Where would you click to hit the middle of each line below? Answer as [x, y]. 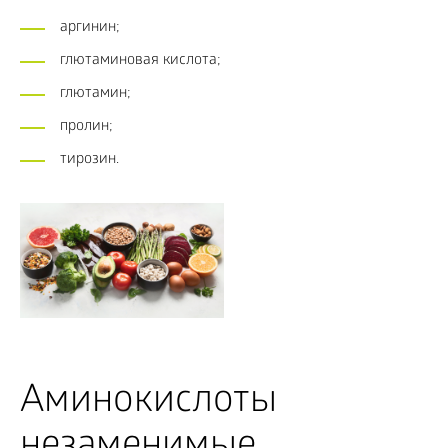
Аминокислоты [148, 403]
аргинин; [90, 28]
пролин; [86, 127]
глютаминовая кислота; [140, 61]
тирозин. [89, 160]
